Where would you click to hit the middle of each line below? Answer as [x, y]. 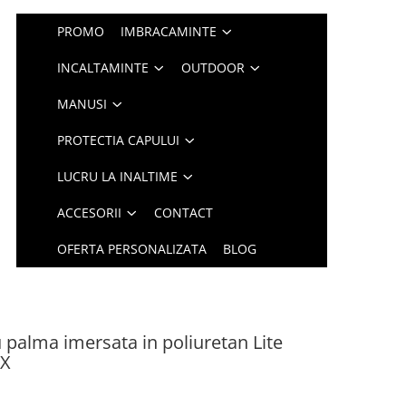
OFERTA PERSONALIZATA [132, 249]
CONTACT [184, 213]
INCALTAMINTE [103, 68]
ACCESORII [90, 213]
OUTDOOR [213, 68]
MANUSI [82, 104]
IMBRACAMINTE [169, 31]
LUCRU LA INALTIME [118, 176]
